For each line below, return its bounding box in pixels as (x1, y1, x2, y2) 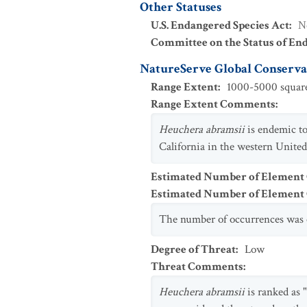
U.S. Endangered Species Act (151, 18, 289, 33)
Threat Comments (151, 259, 243, 274)
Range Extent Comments (151, 97, 275, 112)
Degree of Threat (151, 242, 236, 257)
